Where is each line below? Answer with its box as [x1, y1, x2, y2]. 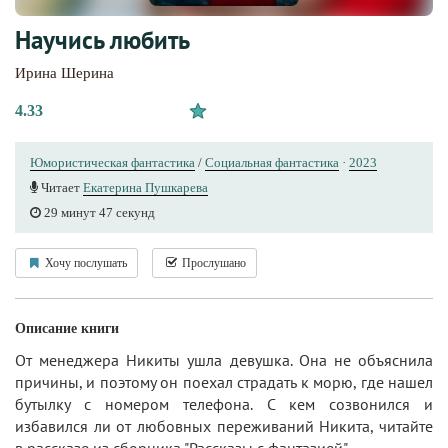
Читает [38, 180, 83, 196]
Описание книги [15, 321, 119, 337]
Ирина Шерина [15, 65, 114, 82]
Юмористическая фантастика [30, 155, 195, 171]
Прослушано [179, 256, 246, 271]
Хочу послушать [42, 256, 127, 271]
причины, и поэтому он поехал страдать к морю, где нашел [15, 372, 433, 393]
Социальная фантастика [205, 155, 339, 171]
